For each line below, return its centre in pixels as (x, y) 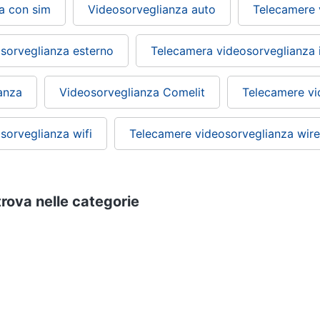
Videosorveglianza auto (152, 10)
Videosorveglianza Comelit (132, 92)
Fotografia (115, 245)
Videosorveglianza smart (247, 245)
